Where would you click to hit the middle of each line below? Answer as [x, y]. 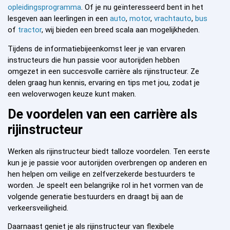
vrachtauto [173, 19]
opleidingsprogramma [44, 7]
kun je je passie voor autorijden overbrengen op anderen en [107, 163]
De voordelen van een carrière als [102, 114]
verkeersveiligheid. [38, 208]
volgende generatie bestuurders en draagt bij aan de [95, 197]
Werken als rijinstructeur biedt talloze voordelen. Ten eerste [109, 152]
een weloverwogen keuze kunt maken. [72, 94]
